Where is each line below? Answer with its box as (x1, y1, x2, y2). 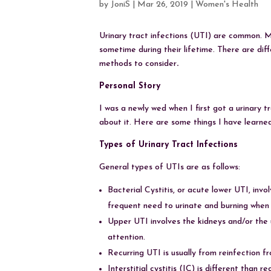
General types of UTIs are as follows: (99, 162, 241, 172)
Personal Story (99, 81, 161, 91)
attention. (108, 232, 146, 242)
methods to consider (99, 59, 177, 68)
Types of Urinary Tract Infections (99, 140, 238, 149)
